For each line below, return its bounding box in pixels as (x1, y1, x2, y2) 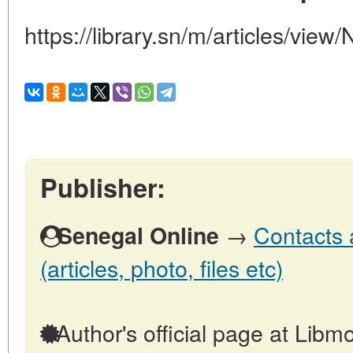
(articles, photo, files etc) (40, 251, 283, 284)
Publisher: (40, 169, 165, 206)
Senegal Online (58, 219, 219, 251)
